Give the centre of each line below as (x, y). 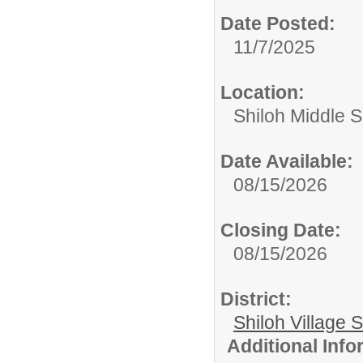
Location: (263, 92)
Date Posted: (278, 23)
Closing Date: (281, 230)
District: (256, 299)
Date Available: (287, 161)
